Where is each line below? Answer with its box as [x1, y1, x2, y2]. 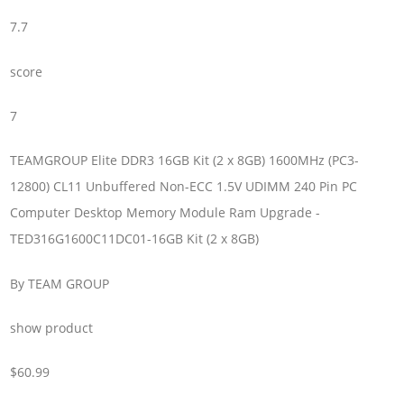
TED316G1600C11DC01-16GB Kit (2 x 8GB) [10, 230, 260, 248]
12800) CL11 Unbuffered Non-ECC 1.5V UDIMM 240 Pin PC [10, 178, 358, 196]
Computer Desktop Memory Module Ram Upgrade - [10, 204, 321, 222]
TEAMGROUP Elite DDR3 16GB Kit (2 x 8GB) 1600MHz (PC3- [10, 151, 360, 170]
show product [10, 319, 94, 337]
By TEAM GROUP [10, 274, 110, 292]
